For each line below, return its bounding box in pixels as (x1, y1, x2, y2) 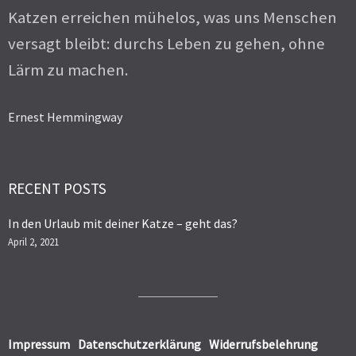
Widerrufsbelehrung (209, 336, 318, 352)
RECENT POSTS (8, 179, 106, 198)
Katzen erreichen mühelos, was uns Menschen (8, 7, 337, 29)
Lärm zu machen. (8, 60, 129, 81)
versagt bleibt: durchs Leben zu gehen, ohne (8, 33, 325, 55)
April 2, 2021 (8, 235, 59, 248)
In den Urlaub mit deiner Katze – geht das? (8, 215, 238, 231)
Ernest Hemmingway (8, 109, 122, 126)
